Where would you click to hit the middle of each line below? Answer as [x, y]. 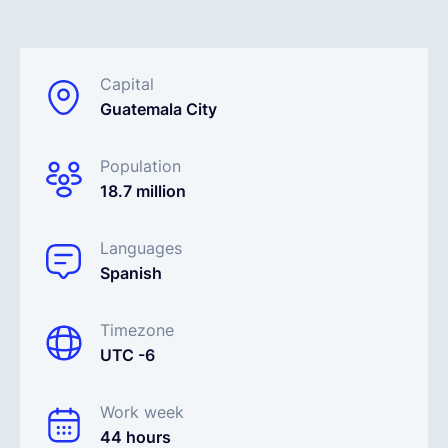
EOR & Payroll [214, 180]
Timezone [137, 330]
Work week [142, 412]
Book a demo [224, 116]
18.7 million [143, 191]
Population [140, 166]
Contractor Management [214, 245]
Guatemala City [158, 109]
